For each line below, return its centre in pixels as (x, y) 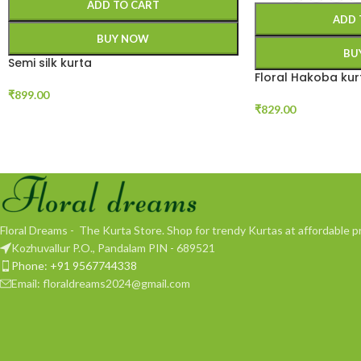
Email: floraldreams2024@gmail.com (101, 284)
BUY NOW (123, 39)
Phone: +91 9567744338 (74, 266)
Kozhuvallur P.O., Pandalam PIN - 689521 (113, 248)
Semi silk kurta (50, 63)
